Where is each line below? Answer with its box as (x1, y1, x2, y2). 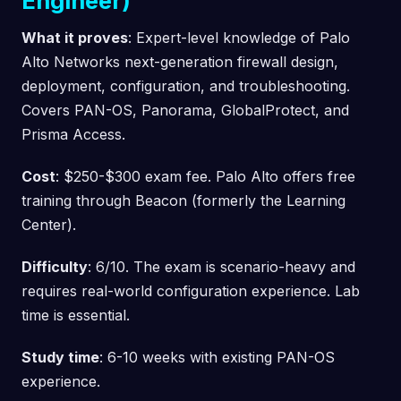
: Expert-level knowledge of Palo (128, 28, 350, 47)
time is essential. (21, 305, 130, 324)
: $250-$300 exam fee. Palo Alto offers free (55, 166, 355, 185)
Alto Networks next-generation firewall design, (21, 52, 338, 71)
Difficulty (21, 257, 88, 276)
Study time (21, 347, 99, 366)
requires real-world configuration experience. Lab (21, 281, 360, 300)
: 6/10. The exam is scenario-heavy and (88, 257, 355, 276)
